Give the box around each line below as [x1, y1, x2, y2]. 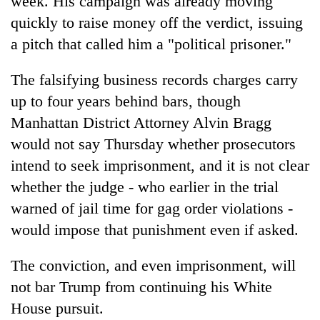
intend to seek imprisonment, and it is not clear [11, 156, 309, 174]
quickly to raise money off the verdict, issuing [11, 13, 303, 31]
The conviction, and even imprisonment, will [11, 256, 296, 274]
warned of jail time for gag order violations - [11, 199, 293, 217]
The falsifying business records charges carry [11, 70, 298, 89]
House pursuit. [11, 299, 104, 317]
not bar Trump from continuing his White [11, 277, 272, 296]
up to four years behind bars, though [11, 91, 241, 110]
